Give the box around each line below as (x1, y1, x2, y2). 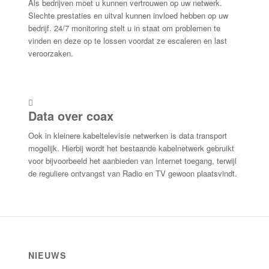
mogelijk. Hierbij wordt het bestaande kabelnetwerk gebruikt (28, 142, 234, 154)
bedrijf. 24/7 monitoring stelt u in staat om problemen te (28, 22, 220, 34)
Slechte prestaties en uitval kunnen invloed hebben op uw (28, 10, 228, 22)
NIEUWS (28, 249, 67, 262)
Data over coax (28, 107, 113, 125)
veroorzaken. (28, 47, 73, 59)
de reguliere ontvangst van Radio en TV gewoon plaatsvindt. (28, 168, 237, 180)
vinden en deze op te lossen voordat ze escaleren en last (28, 35, 227, 47)
